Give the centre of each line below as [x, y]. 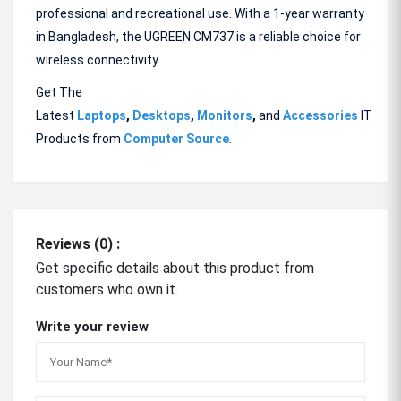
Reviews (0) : [78, 244]
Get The [59, 92]
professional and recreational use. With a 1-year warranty [200, 13]
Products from [80, 139]
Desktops [162, 115]
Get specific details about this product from [175, 268]
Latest [56, 115]
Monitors [225, 115]
